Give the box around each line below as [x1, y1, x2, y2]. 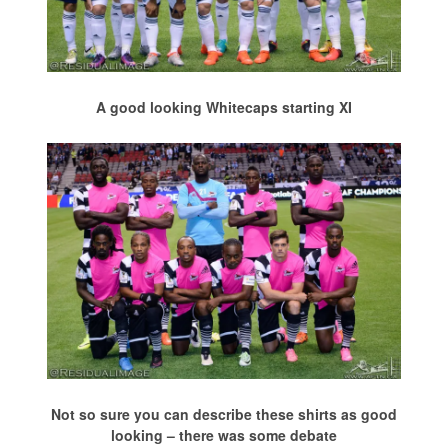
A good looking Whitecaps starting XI [96, 97, 352, 118]
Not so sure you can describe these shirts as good [51, 403, 397, 424]
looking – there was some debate [111, 424, 337, 445]
